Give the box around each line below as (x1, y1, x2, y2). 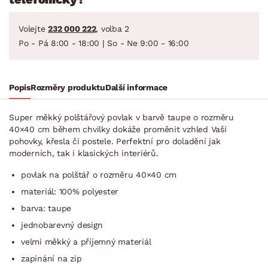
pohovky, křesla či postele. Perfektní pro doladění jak (9, 136, 221, 146)
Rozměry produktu (30, 82, 105, 92)
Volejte (19, 23, 48, 33)
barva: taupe (21, 203, 71, 213)
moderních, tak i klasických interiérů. (9, 148, 159, 158)
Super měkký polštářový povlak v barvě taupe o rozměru (9, 112, 234, 122)
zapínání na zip (21, 253, 82, 263)
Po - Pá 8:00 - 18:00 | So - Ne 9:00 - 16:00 (19, 38, 189, 48)
